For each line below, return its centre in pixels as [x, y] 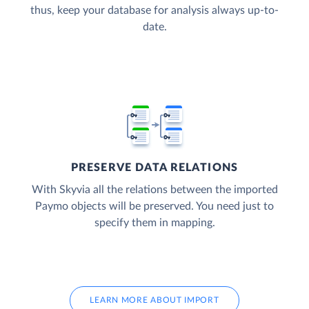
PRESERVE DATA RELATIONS [154, 168]
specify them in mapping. [154, 223]
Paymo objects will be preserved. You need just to [154, 207]
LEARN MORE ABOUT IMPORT [154, 300]
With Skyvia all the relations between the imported [154, 190]
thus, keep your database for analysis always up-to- [154, 11]
